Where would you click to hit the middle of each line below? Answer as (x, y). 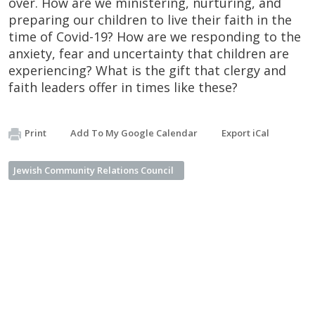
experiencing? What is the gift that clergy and (147, 70)
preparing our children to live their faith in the (150, 20)
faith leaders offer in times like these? (123, 87)
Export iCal (245, 133)
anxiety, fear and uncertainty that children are (149, 53)
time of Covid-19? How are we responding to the (155, 37)
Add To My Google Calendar (134, 133)
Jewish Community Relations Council (94, 170)
